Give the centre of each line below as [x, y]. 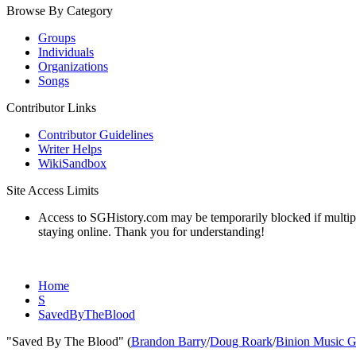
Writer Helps [70, 149]
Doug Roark [241, 341]
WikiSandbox [72, 163]
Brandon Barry [169, 341]
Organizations [73, 66]
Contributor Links [51, 108]
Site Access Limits [52, 190]
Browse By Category [60, 11]
